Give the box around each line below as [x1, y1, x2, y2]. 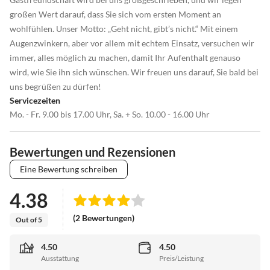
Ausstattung [41, 254, 79, 263]
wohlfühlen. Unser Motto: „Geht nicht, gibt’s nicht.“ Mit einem [10, 23, 238, 34]
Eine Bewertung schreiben [20, 163, 118, 174]
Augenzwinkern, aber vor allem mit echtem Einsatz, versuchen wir [10, 37, 254, 48]
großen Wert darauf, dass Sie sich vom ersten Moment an [10, 8, 221, 19]
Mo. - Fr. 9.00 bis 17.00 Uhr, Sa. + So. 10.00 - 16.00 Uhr [10, 108, 210, 119]
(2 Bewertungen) [73, 213, 134, 224]
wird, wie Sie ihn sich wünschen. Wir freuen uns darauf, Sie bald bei [10, 66, 259, 77]
